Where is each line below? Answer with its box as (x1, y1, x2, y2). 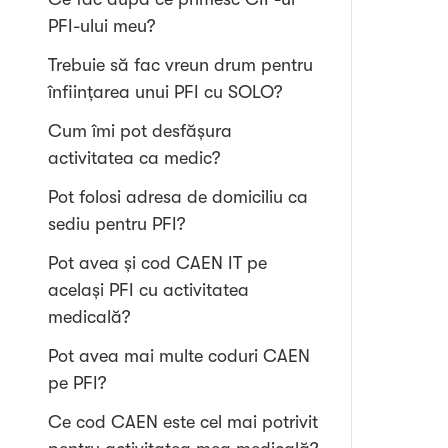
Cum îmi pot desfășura (48, 121, 232, 141)
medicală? (48, 307, 131, 327)
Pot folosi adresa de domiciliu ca (48, 187, 308, 207)
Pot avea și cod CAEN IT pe (48, 253, 267, 273)
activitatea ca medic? (48, 148, 221, 168)
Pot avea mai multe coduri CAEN (48, 346, 310, 366)
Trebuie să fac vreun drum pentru (48, 55, 313, 75)
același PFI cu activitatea (48, 280, 249, 300)
